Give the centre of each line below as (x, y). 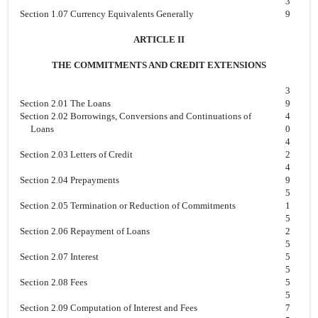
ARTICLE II (159, 39)
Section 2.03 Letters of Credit (76, 154)
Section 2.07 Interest (59, 257)
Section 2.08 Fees (54, 282)
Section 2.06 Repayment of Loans (85, 231)
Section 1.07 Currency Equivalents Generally (107, 14)
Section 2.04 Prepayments (70, 180)
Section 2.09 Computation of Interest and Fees (109, 308)
